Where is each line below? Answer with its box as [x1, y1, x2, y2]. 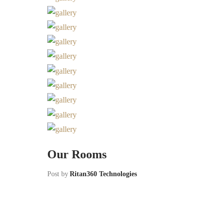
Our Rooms [47, 148, 107, 161]
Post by [47, 170, 68, 178]
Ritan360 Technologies [70, 170, 137, 178]
